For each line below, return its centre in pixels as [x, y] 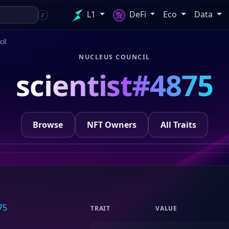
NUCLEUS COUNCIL [114, 57]
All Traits [178, 125]
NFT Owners [112, 125]
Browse [48, 125]
